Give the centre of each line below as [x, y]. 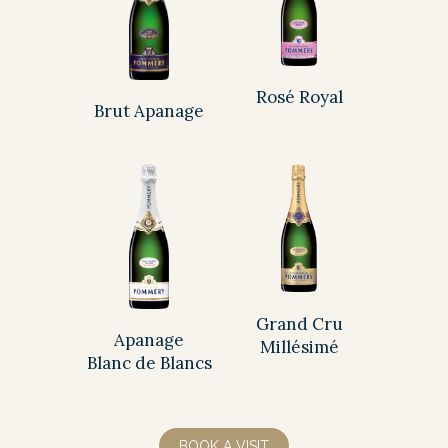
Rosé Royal [299, 97]
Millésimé [299, 346]
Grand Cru [299, 323]
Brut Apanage [149, 110]
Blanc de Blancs [149, 362]
